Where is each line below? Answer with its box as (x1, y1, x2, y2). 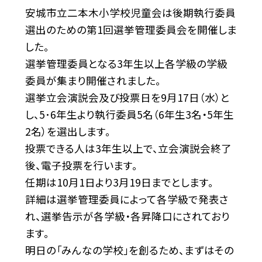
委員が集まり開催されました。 (25, 73, 161, 88)
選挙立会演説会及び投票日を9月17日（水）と (25, 90, 230, 105)
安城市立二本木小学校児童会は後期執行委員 (25, 5, 236, 20)
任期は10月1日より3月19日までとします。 (25, 175, 213, 190)
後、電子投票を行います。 (25, 158, 137, 173)
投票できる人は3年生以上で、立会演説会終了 (25, 141, 232, 156)
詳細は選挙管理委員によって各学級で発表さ (25, 192, 229, 207)
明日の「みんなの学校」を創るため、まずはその (25, 243, 234, 258)
